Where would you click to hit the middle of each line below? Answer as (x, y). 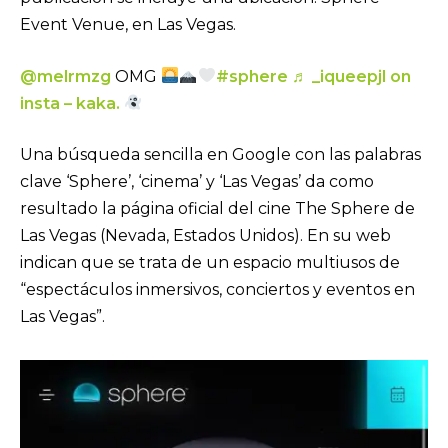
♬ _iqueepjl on (351, 76)
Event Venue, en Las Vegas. (132, 25)
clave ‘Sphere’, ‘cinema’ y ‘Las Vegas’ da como (197, 182)
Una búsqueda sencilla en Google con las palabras (220, 155)
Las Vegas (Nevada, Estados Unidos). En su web (205, 236)
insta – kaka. (72, 103)
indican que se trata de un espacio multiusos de (210, 263)
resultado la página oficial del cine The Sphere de (217, 209)
